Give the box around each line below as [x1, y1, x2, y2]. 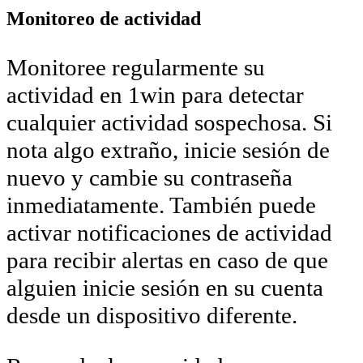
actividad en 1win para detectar [6, 82, 304, 109]
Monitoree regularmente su [6, 54, 265, 81]
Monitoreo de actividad [6, 7, 201, 30]
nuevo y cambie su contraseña [6, 164, 293, 191]
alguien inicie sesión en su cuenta [6, 275, 323, 301]
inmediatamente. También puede [6, 192, 316, 219]
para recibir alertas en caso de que [6, 247, 328, 274]
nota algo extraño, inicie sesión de [6, 137, 330, 164]
